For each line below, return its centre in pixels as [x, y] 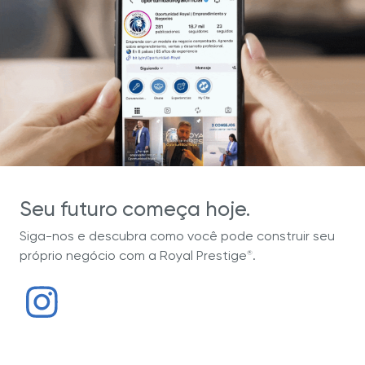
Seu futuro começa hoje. [135, 209]
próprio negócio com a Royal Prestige [134, 255]
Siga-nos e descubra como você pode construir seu [178, 235]
